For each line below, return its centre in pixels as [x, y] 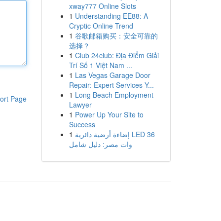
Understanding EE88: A [111, 16]
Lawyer [80, 105]
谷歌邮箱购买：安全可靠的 [116, 36]
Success [82, 124]
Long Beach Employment [114, 95]
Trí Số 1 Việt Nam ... [100, 65]
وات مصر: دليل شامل [100, 144]
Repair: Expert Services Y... [111, 85]
